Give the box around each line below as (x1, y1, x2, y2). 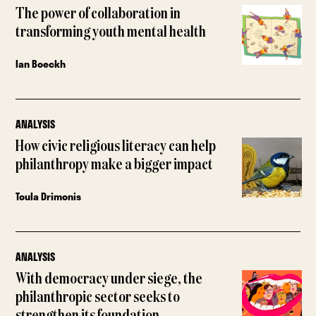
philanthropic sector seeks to (16, 290, 181, 305)
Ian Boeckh (16, 56, 66, 72)
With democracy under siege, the (16, 272, 203, 287)
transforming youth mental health (16, 25, 207, 41)
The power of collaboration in (16, 6, 181, 23)
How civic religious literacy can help (16, 139, 217, 155)
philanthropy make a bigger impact (16, 157, 214, 174)
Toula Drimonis (16, 189, 82, 205)
